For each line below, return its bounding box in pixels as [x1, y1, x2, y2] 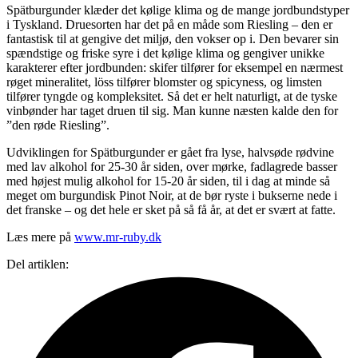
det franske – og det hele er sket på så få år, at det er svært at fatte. [6, 202, 336, 217]
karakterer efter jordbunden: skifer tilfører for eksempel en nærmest [6, 60, 343, 74]
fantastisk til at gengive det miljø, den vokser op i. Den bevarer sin [6, 31, 339, 46]
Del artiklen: [6, 257, 69, 271]
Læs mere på [6, 229, 74, 244]
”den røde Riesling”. [6, 117, 109, 132]
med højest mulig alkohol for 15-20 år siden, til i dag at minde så [6, 173, 330, 188]
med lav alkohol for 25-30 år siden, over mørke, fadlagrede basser [6, 159, 337, 173]
